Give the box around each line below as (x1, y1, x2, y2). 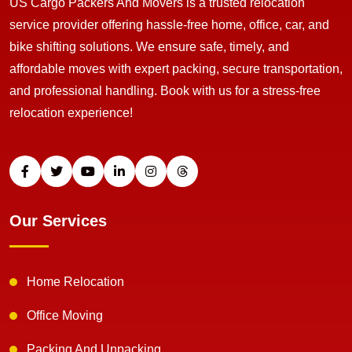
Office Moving (27, 309, 103, 323)
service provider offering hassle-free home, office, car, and (9, 18, 329, 32)
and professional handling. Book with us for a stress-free (9, 84, 321, 98)
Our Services (9, 212, 107, 230)
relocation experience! (9, 106, 133, 120)
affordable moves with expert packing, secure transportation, (9, 62, 343, 76)
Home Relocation (27, 275, 124, 289)
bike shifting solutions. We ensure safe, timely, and (9, 40, 289, 54)
